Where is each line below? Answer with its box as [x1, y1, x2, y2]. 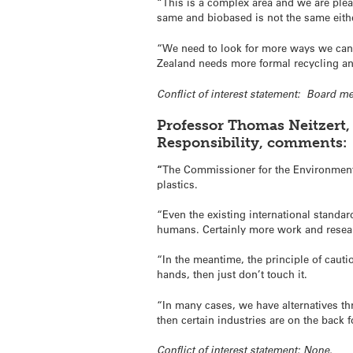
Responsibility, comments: [157, 133, 347, 151]
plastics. [157, 176, 199, 191]
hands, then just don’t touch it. [157, 267, 308, 281]
